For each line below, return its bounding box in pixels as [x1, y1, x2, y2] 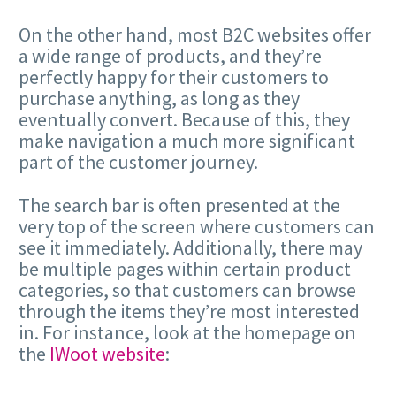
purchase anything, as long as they [19, 86, 300, 111]
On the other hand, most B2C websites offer [19, 22, 371, 48]
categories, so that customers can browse [19, 277, 356, 302]
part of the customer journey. [19, 149, 258, 175]
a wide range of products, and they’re [19, 43, 322, 69]
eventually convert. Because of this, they [19, 107, 350, 133]
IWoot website [49, 340, 165, 366]
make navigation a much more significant [19, 128, 355, 154]
